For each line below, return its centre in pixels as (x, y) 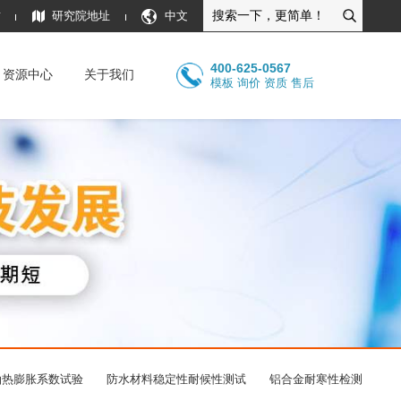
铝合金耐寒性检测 (316, 380)
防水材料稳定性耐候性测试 (176, 380)
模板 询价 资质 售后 (263, 84)
